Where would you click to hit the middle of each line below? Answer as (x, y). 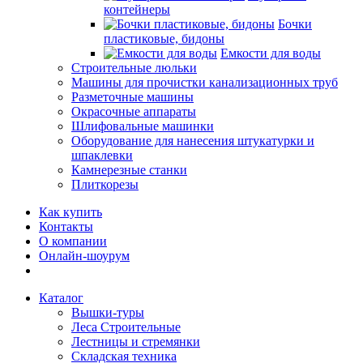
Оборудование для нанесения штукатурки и (193, 141)
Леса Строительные (126, 327)
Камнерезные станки (129, 170)
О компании (73, 241)
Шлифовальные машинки (143, 126)
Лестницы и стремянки (136, 342)
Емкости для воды (271, 53)
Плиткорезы (105, 184)
